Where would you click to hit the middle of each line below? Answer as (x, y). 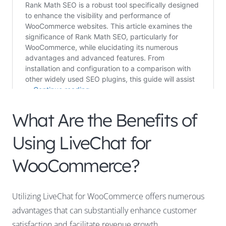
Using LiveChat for (81, 143)
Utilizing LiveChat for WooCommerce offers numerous (108, 196)
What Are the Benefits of (104, 120)
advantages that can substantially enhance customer (104, 211)
